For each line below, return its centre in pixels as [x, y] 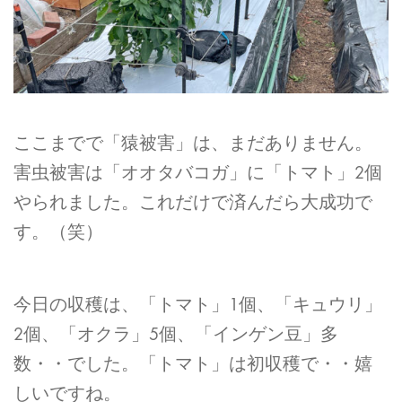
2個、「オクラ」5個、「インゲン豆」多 [176, 335]
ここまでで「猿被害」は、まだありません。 [193, 144]
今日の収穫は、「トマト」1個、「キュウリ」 [198, 305]
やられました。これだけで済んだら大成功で [193, 203]
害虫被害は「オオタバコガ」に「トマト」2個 [198, 173]
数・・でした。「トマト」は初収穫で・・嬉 [193, 364]
